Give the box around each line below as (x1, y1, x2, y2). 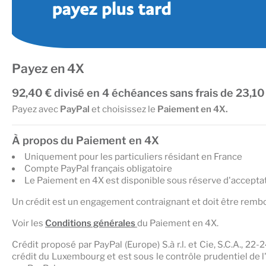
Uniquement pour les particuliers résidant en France (24, 151, 242, 162)
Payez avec (12, 103, 60, 115)
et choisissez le (91, 103, 157, 115)
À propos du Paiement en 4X (12, 134, 159, 147)
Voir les (12, 217, 45, 229)
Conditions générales (45, 217, 135, 229)
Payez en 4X (12, 61, 84, 76)
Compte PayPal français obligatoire (24, 163, 172, 174)
